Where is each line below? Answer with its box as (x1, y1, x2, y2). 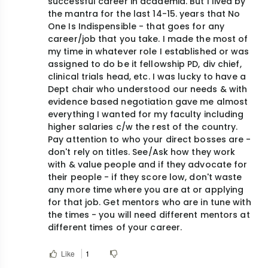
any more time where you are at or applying (48, 184, 244, 196)
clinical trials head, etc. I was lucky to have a (48, 71, 246, 83)
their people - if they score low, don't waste (48, 171, 242, 184)
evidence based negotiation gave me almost (48, 96, 248, 108)
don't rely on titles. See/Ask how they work (48, 146, 236, 159)
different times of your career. (48, 221, 182, 234)
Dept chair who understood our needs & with (48, 83, 248, 96)
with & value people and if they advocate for (48, 159, 248, 171)
